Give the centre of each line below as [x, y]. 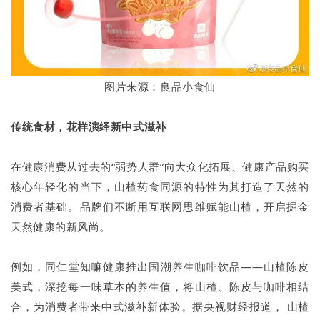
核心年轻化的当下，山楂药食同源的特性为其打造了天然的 [160, 186]
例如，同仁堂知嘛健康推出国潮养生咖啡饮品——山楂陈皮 [160, 266]
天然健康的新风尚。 [61, 226]
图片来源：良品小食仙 [160, 86]
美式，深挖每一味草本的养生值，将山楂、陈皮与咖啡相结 [160, 286]
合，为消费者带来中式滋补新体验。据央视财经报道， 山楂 [160, 306]
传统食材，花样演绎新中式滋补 [89, 126]
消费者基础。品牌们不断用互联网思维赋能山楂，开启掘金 [160, 206]
